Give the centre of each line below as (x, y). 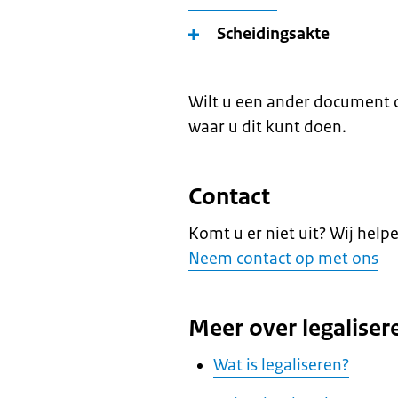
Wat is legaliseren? (281, 365)
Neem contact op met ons (283, 259)
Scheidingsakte (273, 34)
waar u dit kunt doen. (267, 127)
